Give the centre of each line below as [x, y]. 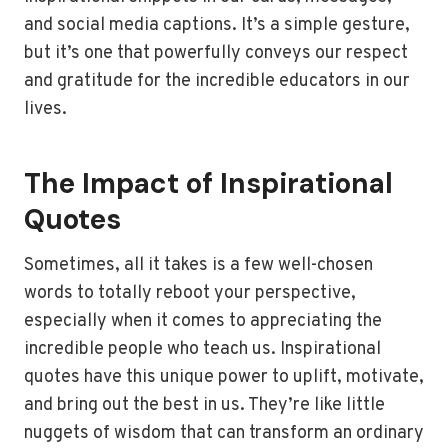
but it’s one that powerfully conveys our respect [216, 54]
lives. [45, 110]
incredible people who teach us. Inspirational [202, 350]
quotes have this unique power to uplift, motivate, [224, 378]
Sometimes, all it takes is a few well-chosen [198, 266]
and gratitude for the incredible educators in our [217, 82]
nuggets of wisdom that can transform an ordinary [224, 434]
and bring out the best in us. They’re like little [204, 406]
